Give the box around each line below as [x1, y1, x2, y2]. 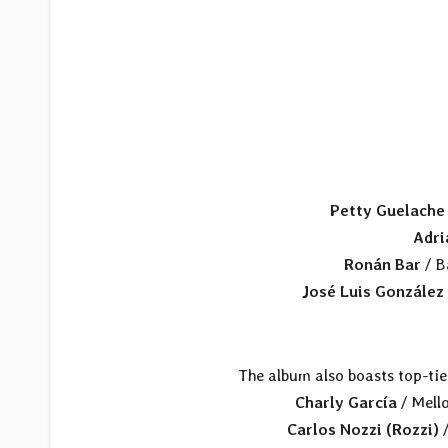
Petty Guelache [330, 201, 446, 221]
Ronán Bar [343, 255, 421, 275]
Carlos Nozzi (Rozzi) [287, 420, 440, 440]
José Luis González [301, 282, 444, 302]
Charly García [294, 393, 397, 413]
